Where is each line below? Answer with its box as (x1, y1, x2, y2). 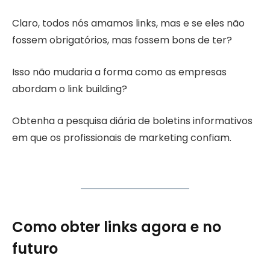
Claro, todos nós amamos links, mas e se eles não (12, 16, 245, 31)
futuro (12, 238, 58, 259)
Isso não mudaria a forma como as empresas (12, 65, 227, 80)
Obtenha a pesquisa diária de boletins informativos (12, 113, 253, 128)
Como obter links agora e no (12, 216, 221, 237)
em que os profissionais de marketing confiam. (12, 130, 231, 145)
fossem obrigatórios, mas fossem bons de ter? (12, 33, 232, 48)
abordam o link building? (12, 82, 127, 96)
